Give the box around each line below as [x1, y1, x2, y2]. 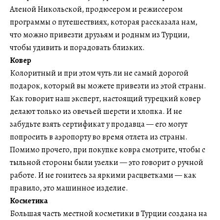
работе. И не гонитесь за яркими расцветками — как [10, 170, 196, 181]
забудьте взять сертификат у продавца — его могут [10, 119, 188, 130]
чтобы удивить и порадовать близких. [10, 42, 145, 53]
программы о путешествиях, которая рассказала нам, [10, 17, 197, 27]
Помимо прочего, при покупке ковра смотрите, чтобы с [10, 144, 205, 155]
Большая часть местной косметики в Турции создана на [10, 208, 207, 219]
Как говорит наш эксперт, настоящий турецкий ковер [10, 93, 201, 104]
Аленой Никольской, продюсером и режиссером [10, 4, 183, 15]
